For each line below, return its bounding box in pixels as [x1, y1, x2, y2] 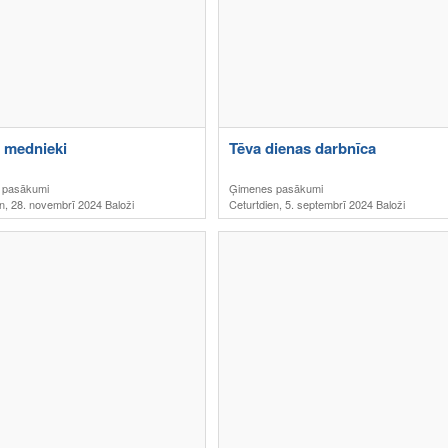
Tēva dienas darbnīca [229, 137, 376, 159]
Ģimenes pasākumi [229, 180, 323, 196]
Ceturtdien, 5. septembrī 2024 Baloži [229, 196, 405, 212]
